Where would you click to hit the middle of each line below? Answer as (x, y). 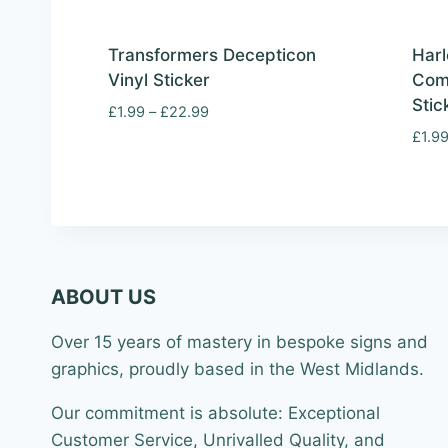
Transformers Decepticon (211, 55)
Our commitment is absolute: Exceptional (215, 413)
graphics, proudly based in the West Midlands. (237, 369)
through (234, 180)
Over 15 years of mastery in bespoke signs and (239, 342)
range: (229, 134)
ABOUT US (103, 297)
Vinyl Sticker (158, 80)
